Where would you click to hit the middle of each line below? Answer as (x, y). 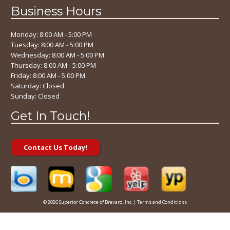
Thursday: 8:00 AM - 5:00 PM (54, 65)
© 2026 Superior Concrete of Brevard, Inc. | (90, 202)
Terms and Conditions (162, 202)
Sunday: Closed (35, 96)
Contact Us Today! (56, 147)
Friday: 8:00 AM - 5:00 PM (48, 75)
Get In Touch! (51, 116)
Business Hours (56, 11)
